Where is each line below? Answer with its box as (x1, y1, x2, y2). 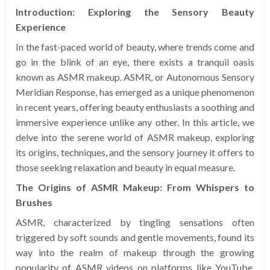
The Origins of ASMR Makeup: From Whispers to (16, 181, 254, 193)
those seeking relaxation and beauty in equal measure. (16, 162, 235, 174)
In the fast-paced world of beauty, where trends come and (16, 41, 254, 53)
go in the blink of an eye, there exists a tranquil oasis (16, 56, 254, 68)
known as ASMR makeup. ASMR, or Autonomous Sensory (16, 71, 254, 83)
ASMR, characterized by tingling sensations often (16, 216, 254, 228)
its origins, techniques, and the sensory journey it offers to (16, 146, 254, 159)
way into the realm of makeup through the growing (16, 246, 254, 259)
